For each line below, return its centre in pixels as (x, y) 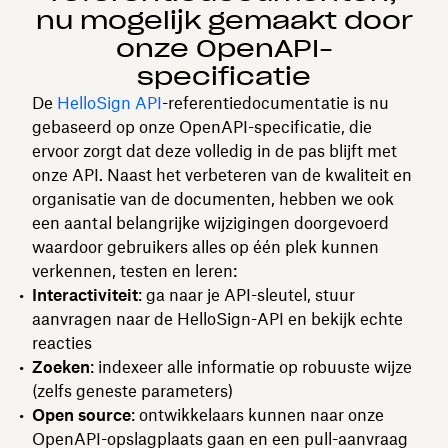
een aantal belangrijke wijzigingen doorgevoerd (210, 223)
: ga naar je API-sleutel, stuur (246, 295)
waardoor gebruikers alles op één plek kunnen (205, 247)
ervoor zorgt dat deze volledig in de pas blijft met (214, 151)
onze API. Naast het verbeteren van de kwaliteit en (222, 175)
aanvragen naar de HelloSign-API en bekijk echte (217, 319)
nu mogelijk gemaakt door (224, 20)
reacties (62, 343)
